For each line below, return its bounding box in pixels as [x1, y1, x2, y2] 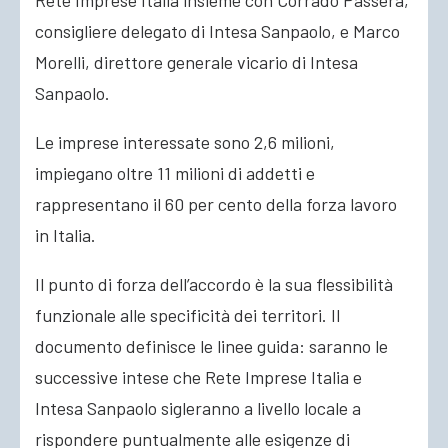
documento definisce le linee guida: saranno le [35, 335, 388, 357]
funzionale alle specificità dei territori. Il [35, 304, 340, 326]
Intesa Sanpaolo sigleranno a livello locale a [35, 397, 361, 419]
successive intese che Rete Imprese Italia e [35, 366, 362, 388]
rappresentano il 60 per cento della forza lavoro [35, 193, 397, 215]
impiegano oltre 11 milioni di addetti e [35, 162, 315, 184]
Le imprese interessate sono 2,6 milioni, [35, 131, 335, 153]
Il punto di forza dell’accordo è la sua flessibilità [35, 273, 393, 295]
